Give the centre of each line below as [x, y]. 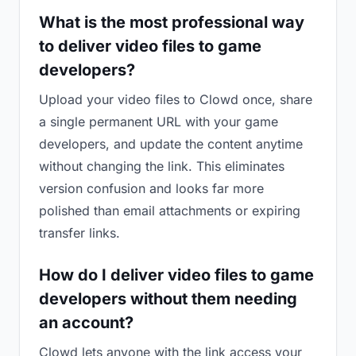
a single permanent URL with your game [159, 122]
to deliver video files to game [150, 46]
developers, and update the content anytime [171, 144]
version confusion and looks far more [151, 188]
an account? [86, 323]
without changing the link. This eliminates [162, 166]
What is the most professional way [172, 22]
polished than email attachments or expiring [170, 211]
